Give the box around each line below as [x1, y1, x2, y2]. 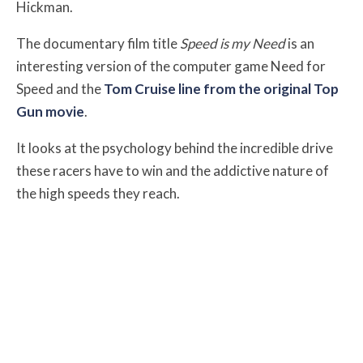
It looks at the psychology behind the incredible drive [16, 139, 333, 156]
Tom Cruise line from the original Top [104, 80, 339, 97]
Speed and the [16, 80, 104, 97]
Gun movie [16, 103, 84, 120]
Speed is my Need [180, 35, 285, 52]
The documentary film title [16, 35, 180, 52]
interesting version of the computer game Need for [16, 58, 326, 75]
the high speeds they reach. [16, 185, 180, 202]
